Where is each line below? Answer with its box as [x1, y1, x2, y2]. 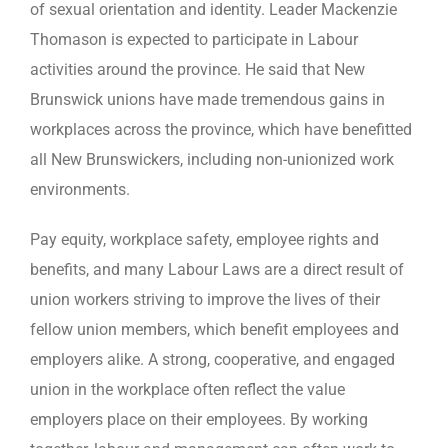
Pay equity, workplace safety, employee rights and [30, 230, 379, 249]
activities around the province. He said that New [30, 60, 365, 79]
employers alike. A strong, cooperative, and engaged [30, 350, 395, 369]
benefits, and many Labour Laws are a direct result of [30, 260, 404, 279]
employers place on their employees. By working [30, 410, 368, 429]
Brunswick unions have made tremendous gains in [30, 90, 385, 109]
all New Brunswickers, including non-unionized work [30, 150, 394, 169]
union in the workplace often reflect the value [30, 380, 345, 399]
